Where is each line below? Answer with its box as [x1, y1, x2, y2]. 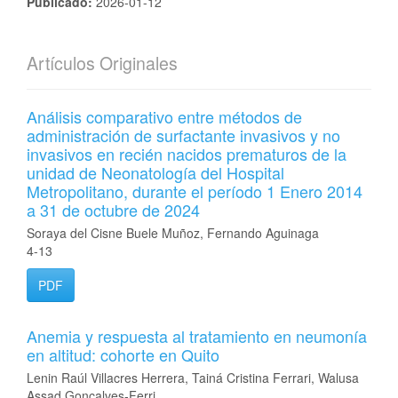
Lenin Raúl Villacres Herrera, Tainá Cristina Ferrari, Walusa [27, 369, 359, 386]
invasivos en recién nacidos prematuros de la [27, 142, 346, 165]
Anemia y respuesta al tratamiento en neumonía [27, 324, 367, 347]
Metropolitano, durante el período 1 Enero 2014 [27, 179, 362, 203]
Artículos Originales [27, 51, 178, 76]
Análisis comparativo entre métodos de [27, 105, 302, 128]
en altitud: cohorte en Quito [27, 343, 219, 366]
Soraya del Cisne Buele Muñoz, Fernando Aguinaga [27, 224, 319, 242]
